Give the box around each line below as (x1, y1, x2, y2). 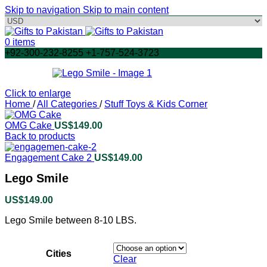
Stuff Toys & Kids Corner (104, 99, 207, 109)
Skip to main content (83, 5, 169, 15)
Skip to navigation (5, 5, 83, 15)
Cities (46, 249, 72, 259)
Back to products (5, 131, 75, 141)
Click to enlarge (5, 88, 71, 98)
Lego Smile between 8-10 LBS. (5, 215, 136, 226)
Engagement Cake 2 (5, 153, 94, 163)
